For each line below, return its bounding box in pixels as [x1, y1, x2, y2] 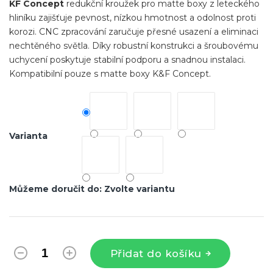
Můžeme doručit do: [9, 183, 102, 194]
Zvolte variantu [104, 183, 175, 194]
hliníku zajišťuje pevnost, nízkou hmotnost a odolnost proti [9, 12, 256, 23]
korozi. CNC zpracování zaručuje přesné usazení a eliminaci [9, 26, 258, 37]
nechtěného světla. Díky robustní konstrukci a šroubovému [9, 40, 258, 51]
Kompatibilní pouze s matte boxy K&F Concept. [9, 68, 211, 79]
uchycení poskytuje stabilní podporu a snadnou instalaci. [9, 54, 246, 65]
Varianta [9, 130, 48, 141]
